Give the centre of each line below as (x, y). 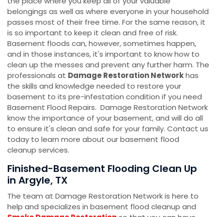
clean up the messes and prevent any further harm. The (108, 65)
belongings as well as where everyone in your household (108, 12)
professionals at (38, 76)
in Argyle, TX (38, 180)
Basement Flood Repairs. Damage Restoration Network (108, 108)
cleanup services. (38, 150)
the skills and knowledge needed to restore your (94, 86)
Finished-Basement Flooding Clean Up (102, 169)
